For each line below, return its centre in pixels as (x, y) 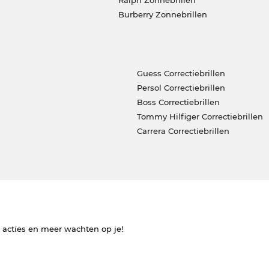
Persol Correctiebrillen (181, 87)
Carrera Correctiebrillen (183, 131)
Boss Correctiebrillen (178, 102)
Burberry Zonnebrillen (162, 14)
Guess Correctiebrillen (181, 73)
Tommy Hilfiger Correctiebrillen (200, 116)
